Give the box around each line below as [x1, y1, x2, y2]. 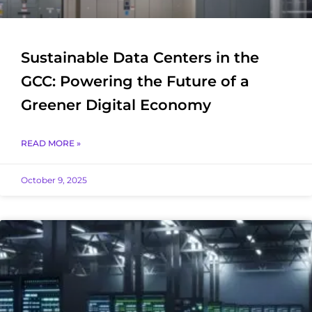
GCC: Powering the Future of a [21, 72, 249, 90]
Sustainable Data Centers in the [21, 48, 259, 66]
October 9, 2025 [21, 174, 87, 185]
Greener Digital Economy [21, 95, 211, 114]
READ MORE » [21, 137, 81, 148]
